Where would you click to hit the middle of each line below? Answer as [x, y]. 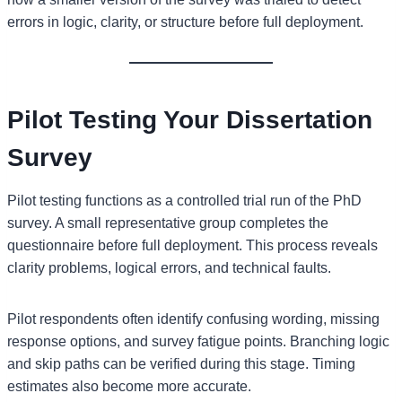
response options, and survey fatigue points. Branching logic [198, 341]
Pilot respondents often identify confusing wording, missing [193, 319]
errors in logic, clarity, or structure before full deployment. [185, 22]
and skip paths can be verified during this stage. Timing [181, 363]
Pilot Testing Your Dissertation [190, 119]
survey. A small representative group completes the [168, 223]
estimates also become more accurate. [129, 386]
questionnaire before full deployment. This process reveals [192, 245]
